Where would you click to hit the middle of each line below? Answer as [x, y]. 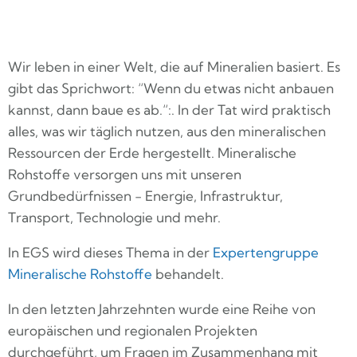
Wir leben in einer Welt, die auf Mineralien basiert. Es [174, 66]
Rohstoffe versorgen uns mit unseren [125, 174]
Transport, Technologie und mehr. [114, 217]
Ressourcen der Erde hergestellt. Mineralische [152, 152]
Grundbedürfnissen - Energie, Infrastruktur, [145, 195]
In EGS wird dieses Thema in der [110, 252]
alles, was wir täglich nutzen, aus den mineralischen [167, 131]
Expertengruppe [266, 252]
